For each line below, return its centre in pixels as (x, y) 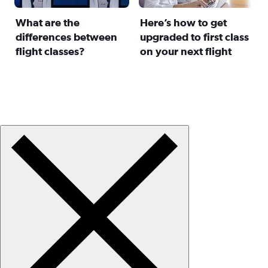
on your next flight (185, 51)
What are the (48, 22)
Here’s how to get (183, 22)
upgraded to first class (194, 36)
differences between (66, 36)
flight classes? (50, 51)
